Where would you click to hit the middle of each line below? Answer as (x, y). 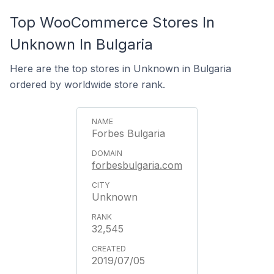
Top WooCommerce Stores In (112, 22)
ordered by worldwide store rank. (87, 84)
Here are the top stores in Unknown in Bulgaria (120, 68)
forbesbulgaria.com (137, 165)
